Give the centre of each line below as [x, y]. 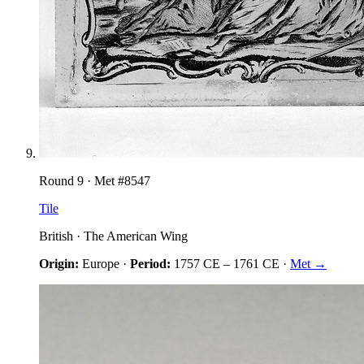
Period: [150, 263]
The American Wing [136, 236]
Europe [101, 263]
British [56, 236]
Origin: [59, 263]
